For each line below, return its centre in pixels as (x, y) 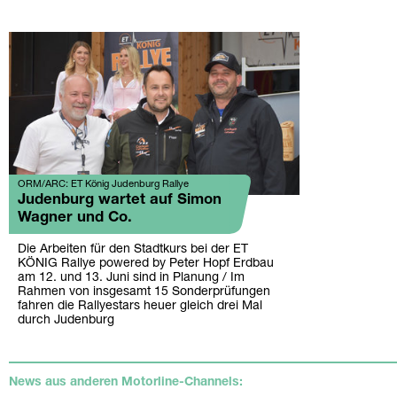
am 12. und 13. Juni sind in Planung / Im (131, 278)
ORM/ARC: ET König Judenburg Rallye (103, 185)
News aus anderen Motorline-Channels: (126, 383)
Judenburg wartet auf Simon (120, 200)
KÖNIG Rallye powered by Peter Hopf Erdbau (146, 264)
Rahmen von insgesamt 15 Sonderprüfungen (144, 292)
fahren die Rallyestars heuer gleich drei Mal (140, 307)
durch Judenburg (66, 321)
